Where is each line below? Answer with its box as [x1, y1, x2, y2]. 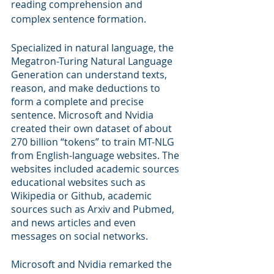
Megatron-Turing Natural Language [11, 54, 175, 68]
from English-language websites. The [11, 149, 182, 162]
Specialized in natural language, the [11, 41, 176, 54]
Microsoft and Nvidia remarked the [11, 257, 174, 271]
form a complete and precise [11, 95, 146, 108]
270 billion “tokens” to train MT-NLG [11, 135, 177, 149]
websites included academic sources [11, 162, 182, 176]
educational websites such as [11, 176, 148, 189]
